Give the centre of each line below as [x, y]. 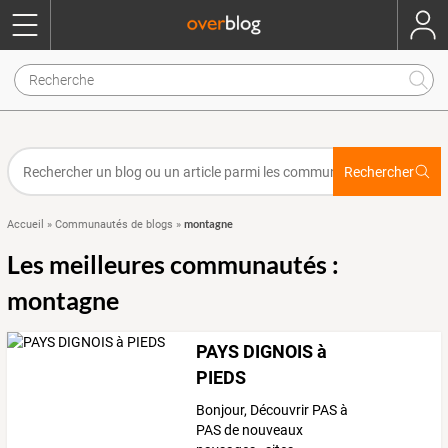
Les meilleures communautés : [173, 264]
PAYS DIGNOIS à [262, 351]
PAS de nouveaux [250, 430]
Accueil [25, 224]
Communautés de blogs [114, 224]
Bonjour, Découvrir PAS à [272, 410]
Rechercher [378, 171]
